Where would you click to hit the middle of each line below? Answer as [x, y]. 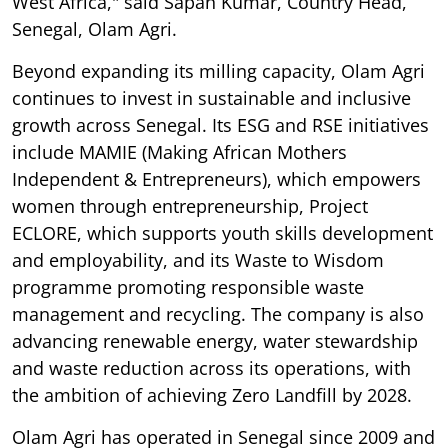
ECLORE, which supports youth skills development [222, 232]
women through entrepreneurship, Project [190, 205]
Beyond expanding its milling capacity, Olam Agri [218, 70]
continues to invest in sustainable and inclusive [211, 97]
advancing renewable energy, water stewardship [215, 340]
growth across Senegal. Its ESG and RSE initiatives [220, 124]
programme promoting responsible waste [188, 286]
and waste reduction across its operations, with [211, 367]
